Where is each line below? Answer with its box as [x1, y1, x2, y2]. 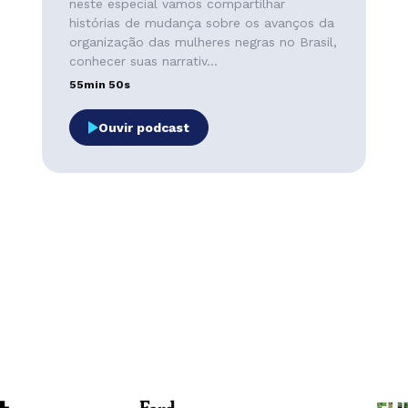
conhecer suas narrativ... [68, 54, 218, 68]
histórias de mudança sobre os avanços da [68, 15, 334, 30]
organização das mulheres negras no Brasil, [68, 35, 337, 49]
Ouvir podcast [97, 120, 189, 135]
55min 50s [68, 78, 130, 91]
